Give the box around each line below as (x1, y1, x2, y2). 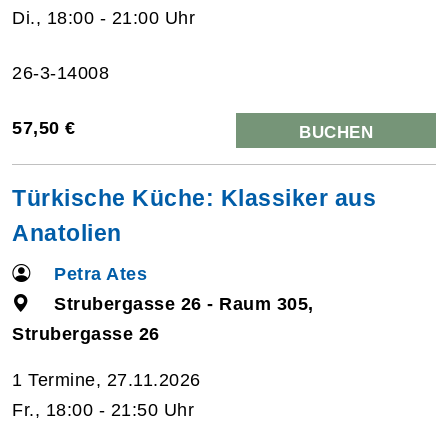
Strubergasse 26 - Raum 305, (54, 293, 314, 314)
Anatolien (12, 219, 122, 246)
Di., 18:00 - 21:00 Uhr (12, 7, 195, 28)
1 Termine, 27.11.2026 (12, 369, 201, 390)
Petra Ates (54, 263, 148, 284)
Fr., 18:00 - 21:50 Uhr (12, 399, 194, 420)
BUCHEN (299, 122, 373, 142)
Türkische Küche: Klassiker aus (12, 184, 376, 211)
